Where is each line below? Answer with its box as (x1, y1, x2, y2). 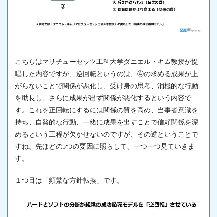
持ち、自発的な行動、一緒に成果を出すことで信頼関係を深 (15, 119, 198, 126)
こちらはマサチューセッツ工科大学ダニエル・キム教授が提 (15, 58, 198, 66)
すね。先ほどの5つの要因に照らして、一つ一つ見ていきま (15, 143, 195, 151)
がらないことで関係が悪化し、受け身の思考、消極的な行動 (15, 82, 198, 90)
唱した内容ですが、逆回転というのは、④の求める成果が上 (15, 70, 198, 78)
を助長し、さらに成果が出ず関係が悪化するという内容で (15, 94, 191, 102)
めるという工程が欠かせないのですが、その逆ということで (15, 131, 198, 139)
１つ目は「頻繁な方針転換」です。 (15, 177, 124, 185)
